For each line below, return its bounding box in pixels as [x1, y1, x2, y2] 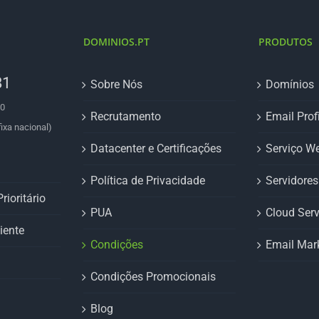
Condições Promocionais [90, 270, 216, 283]
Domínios [266, 78, 315, 91]
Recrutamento [90, 110, 161, 123]
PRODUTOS [258, 35, 313, 48]
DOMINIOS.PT [83, 35, 150, 48]
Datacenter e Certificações [90, 142, 221, 155]
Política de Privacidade [90, 174, 205, 187]
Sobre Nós [90, 78, 142, 91]
